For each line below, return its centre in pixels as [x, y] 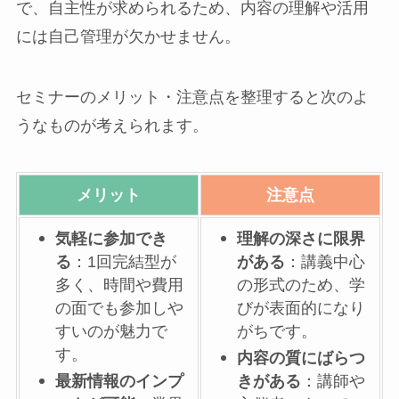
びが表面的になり [301, 309]
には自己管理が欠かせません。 [128, 37]
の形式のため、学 [301, 285]
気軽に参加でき [112, 239]
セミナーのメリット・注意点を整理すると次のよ [192, 98]
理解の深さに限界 [301, 239]
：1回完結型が [124, 262]
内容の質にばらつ [301, 358]
